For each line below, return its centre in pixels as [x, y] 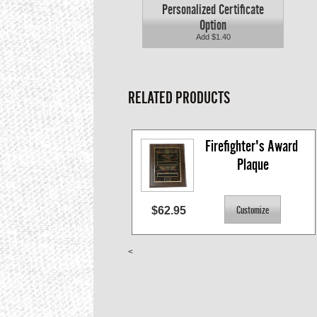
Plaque [253, 165]
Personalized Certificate [213, 10]
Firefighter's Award [252, 146]
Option [213, 25]
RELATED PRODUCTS [179, 98]
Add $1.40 [213, 37]
